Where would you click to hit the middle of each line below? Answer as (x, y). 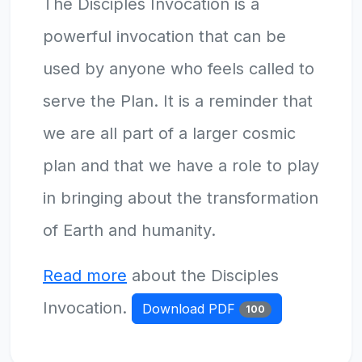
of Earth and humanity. (129, 230)
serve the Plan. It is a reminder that (178, 101)
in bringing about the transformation (181, 198)
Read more (85, 275)
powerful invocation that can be (164, 36)
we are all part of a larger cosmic (169, 133)
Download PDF (191, 309)
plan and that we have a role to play (181, 165)
